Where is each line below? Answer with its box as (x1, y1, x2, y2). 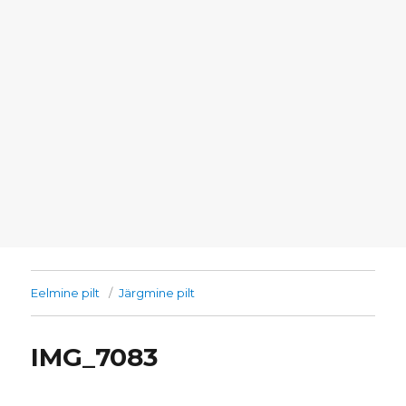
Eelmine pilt (31, 285, 101, 301)
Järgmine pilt (119, 285, 196, 301)
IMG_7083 (31, 342, 159, 373)
